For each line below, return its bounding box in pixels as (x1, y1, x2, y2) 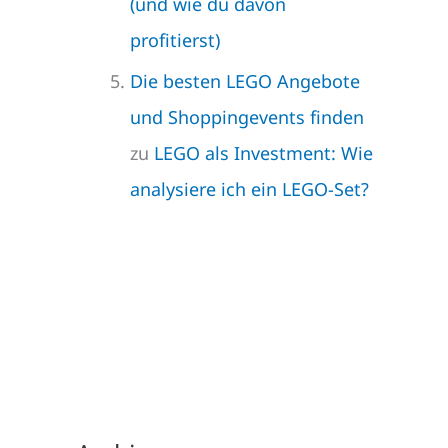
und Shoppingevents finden (130, 104, 364, 129)
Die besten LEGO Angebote (130, 68, 360, 93)
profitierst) (130, 28, 220, 53)
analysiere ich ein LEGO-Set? (130, 176, 369, 201)
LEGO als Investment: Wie (154, 140, 373, 165)
